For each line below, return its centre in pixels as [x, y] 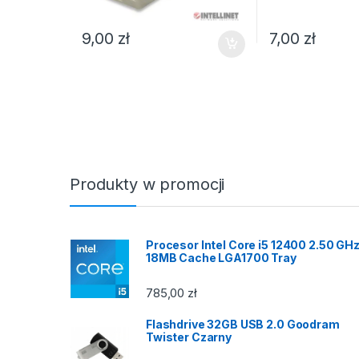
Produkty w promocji [147, 184]
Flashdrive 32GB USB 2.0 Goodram [243, 325]
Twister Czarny [189, 337]
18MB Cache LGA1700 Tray [221, 257]
